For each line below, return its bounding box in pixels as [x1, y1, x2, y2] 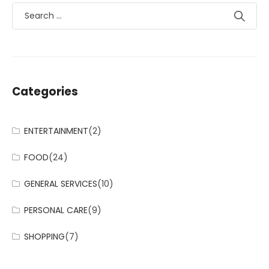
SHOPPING [24, 231, 65, 243]
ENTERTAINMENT [24, 125, 89, 137]
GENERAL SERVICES [24, 178, 98, 190]
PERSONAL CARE [24, 204, 88, 216]
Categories [12, 84, 78, 99]
